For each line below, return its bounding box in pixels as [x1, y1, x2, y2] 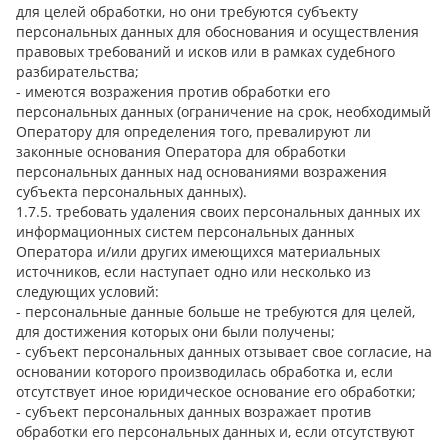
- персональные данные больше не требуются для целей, [16, 301, 415, 321]
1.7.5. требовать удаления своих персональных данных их [16, 201, 420, 221]
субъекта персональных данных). [16, 181, 255, 201]
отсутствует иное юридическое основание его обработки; [16, 381, 416, 401]
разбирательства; [16, 61, 139, 81]
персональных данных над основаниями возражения [16, 161, 387, 181]
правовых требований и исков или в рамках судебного [16, 41, 395, 61]
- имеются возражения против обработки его [16, 81, 330, 101]
